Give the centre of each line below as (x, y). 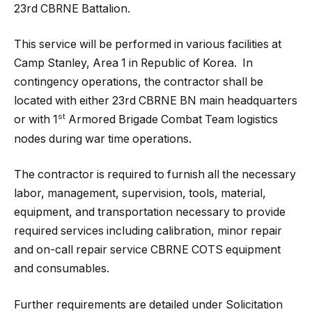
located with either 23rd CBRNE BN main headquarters (156, 101)
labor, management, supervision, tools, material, (140, 194)
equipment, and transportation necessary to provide (150, 212)
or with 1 (36, 120)
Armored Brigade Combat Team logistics (172, 120)
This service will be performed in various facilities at (148, 45)
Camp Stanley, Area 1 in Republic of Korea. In (133, 63)
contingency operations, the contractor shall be (139, 82)
